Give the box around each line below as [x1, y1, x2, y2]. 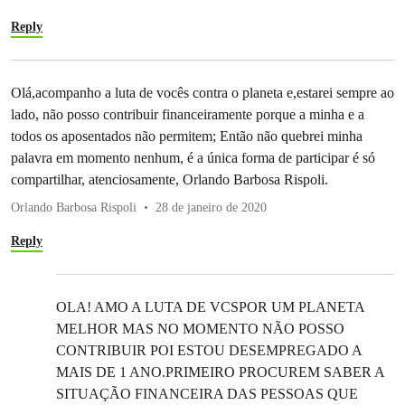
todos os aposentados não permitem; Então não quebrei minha [11, 127, 363, 144]
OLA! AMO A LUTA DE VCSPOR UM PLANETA [56, 298, 364, 315]
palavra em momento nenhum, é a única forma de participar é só [11, 149, 375, 165]
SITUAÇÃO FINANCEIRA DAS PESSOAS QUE [56, 385, 358, 401]
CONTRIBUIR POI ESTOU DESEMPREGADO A [56, 342, 362, 358]
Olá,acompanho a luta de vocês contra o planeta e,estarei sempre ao [11, 84, 394, 100]
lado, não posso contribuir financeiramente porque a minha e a [11, 106, 364, 122]
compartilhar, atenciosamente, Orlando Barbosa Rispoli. [11, 171, 328, 187]
